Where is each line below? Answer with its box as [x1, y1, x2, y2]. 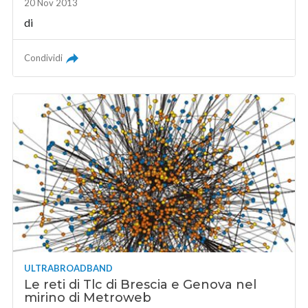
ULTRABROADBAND [24, 262, 113, 274]
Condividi [24, 52, 63, 63]
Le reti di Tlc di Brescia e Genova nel [24, 276, 257, 292]
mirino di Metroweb [24, 289, 152, 305]
